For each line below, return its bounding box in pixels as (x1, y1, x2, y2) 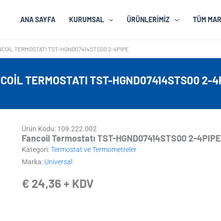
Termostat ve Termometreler (50, 146, 137, 154)
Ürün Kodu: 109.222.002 (21, 125, 97, 133)
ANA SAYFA (20, 15, 56, 24)
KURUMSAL (69, 15, 105, 24)
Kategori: (21, 146, 51, 154)
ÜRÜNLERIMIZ (127, 15, 170, 24)
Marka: (21, 158, 44, 166)
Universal (44, 158, 73, 166)
